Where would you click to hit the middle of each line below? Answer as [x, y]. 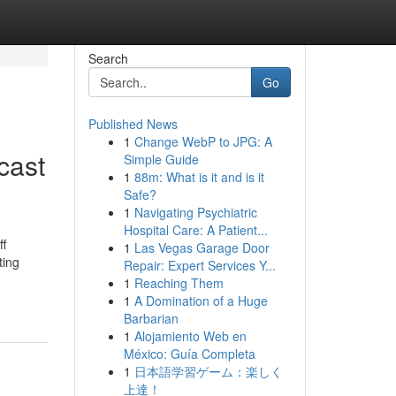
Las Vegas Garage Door [202, 247]
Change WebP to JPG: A [203, 141]
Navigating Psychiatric [195, 212]
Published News [133, 124]
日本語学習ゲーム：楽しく [208, 371]
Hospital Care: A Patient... [195, 230]
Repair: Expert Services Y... [199, 265]
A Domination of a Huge [201, 301]
